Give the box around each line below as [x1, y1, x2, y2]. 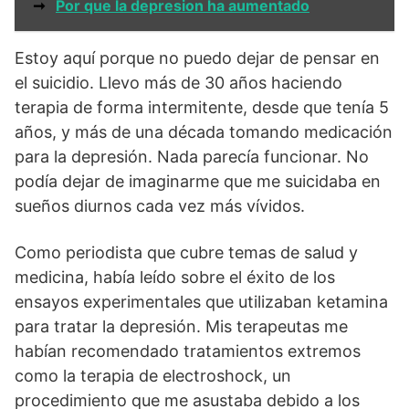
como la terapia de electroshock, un [15, 366, 291, 385]
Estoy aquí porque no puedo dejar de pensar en [15, 48, 380, 68]
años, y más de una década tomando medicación [15, 122, 393, 142]
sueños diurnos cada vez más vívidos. [15, 196, 305, 215]
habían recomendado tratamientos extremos [15, 341, 361, 361]
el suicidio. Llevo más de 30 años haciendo [15, 73, 342, 92]
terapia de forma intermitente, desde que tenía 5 [15, 98, 389, 117]
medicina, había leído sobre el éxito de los [15, 267, 335, 287]
